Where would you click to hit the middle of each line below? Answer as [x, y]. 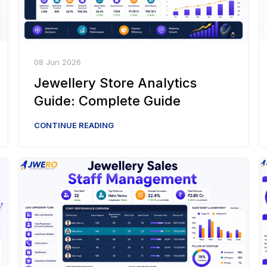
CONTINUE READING [74, 125]
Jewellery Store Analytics [115, 83]
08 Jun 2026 [58, 62]
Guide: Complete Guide [107, 101]
